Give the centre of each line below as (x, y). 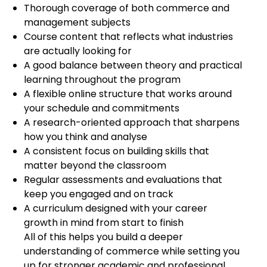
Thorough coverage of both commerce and (127, 8)
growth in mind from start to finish (104, 223)
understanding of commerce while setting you (132, 251)
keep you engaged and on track (99, 194)
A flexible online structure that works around (128, 94)
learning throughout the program (102, 80)
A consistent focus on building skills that (117, 151)
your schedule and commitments (102, 108)
